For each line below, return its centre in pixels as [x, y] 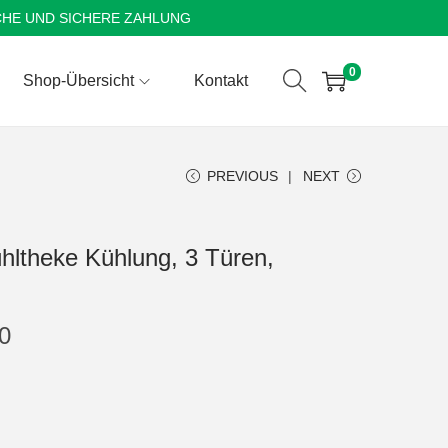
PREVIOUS [242, 176]
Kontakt [221, 80]
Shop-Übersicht [78, 80]
